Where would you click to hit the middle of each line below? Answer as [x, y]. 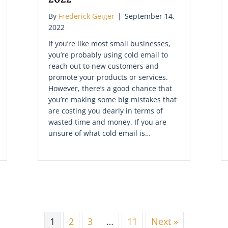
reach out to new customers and [104, 66]
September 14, [150, 16]
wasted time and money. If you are [107, 122]
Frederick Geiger [87, 16]
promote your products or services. [108, 77]
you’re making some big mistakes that [112, 99]
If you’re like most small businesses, [109, 43]
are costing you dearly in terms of [106, 110]
